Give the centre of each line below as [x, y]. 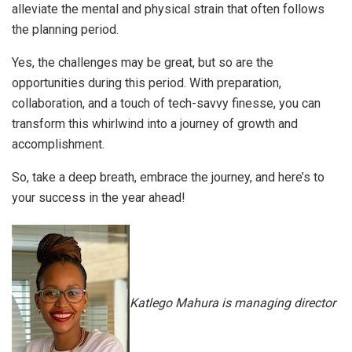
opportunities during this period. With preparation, [147, 83]
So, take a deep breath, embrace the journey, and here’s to [168, 178]
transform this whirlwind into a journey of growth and [155, 124]
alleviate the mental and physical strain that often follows [168, 9]
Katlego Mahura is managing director [233, 302]
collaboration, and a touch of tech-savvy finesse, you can [166, 104]
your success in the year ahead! [99, 198]
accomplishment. [58, 145]
